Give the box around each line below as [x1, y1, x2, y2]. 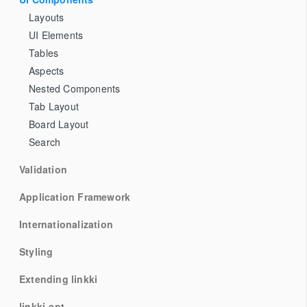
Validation [19, 162, 67, 176]
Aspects [29, 63, 64, 77]
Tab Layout [29, 99, 79, 113]
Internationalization [19, 217, 113, 231]
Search [29, 134, 61, 149]
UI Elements [29, 27, 84, 42]
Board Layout [29, 116, 89, 131]
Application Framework [19, 189, 131, 204]
